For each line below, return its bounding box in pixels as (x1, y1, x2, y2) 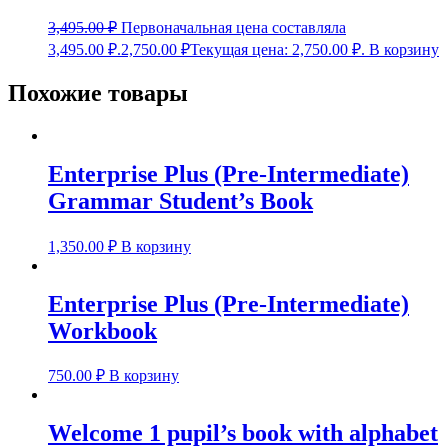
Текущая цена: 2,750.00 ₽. (190, 41, 365, 58)
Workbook (48, 317, 157, 344)
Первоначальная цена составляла (121, 19, 346, 36)
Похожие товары (8, 79, 188, 106)
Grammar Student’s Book (48, 187, 313, 214)
